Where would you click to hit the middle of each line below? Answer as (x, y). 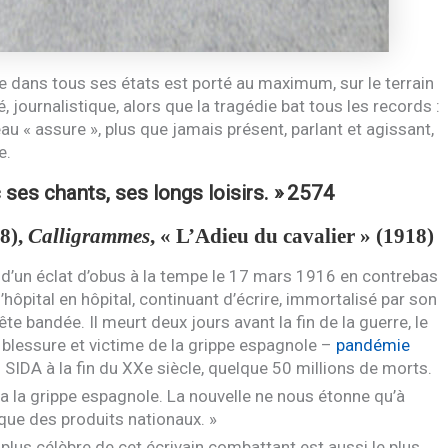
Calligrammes (88, 235)
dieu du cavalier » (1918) (321, 235)
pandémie (372, 344)
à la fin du (81, 367)
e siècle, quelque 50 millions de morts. (287, 367)
